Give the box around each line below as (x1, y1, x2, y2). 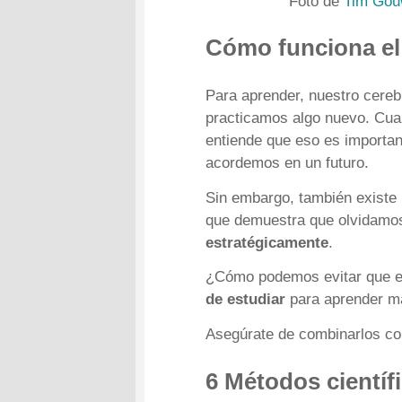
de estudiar (205, 291, 286, 309)
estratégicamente (205, 233, 329, 251)
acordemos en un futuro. (205, 154, 370, 172)
